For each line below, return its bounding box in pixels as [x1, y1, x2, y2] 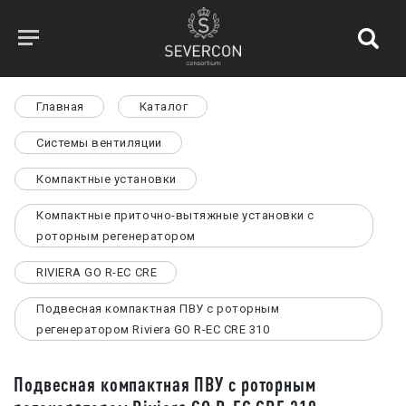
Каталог [139, 100, 188, 113]
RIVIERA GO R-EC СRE [36, 266, 158, 279]
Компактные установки [36, 172, 177, 186]
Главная [36, 100, 84, 113]
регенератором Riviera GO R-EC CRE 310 [36, 323, 270, 336]
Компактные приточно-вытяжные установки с [36, 208, 315, 222]
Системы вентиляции [36, 136, 162, 150]
